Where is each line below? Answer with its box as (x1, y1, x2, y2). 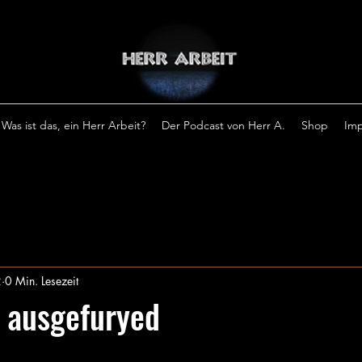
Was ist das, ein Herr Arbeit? (2, 118, 145, 133)
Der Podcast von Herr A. (162, 118, 285, 133)
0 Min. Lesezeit (5, 272, 78, 288)
